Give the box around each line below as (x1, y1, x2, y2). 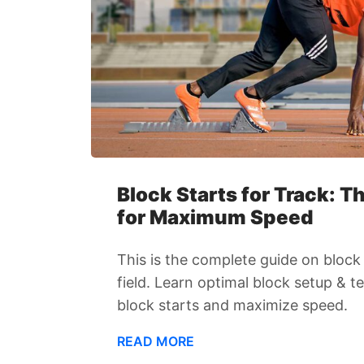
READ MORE (117, 333, 194, 350)
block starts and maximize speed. (117, 297, 348, 314)
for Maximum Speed (117, 206, 313, 230)
